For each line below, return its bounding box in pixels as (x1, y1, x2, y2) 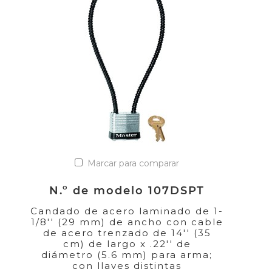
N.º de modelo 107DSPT (49, 183, 205, 197)
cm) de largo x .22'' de (63, 237, 191, 250)
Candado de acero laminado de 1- (30, 205, 223, 217)
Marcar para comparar (87, 157, 179, 169)
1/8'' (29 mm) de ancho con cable (30, 216, 223, 228)
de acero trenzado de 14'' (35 (42, 226, 211, 239)
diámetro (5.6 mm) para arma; (41, 248, 212, 260)
